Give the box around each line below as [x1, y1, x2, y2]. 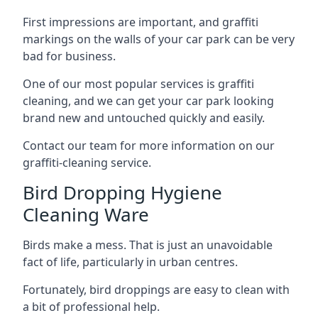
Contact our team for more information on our [23, 137, 275, 153]
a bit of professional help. [23, 298, 160, 314]
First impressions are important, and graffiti [23, 13, 258, 30]
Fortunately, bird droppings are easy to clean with [23, 281, 290, 297]
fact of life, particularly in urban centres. [23, 253, 238, 270]
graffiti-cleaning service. [23, 154, 151, 170]
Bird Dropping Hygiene [23, 179, 222, 205]
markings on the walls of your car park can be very [23, 31, 295, 47]
